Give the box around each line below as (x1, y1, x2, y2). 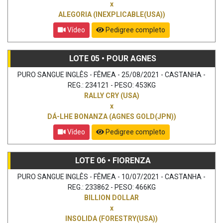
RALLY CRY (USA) (84, 91, 139, 100)
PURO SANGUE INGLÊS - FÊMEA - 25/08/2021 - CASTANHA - (17, 70, 206, 79)
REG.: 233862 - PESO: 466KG (67, 183, 156, 191)
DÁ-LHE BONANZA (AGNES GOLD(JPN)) (47, 112, 176, 120)
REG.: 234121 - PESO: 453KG (67, 81, 156, 89)
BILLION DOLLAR (84, 193, 139, 202)
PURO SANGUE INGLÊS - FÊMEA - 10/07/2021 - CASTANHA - (17, 172, 206, 181)
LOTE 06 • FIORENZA (75, 155, 151, 165)
